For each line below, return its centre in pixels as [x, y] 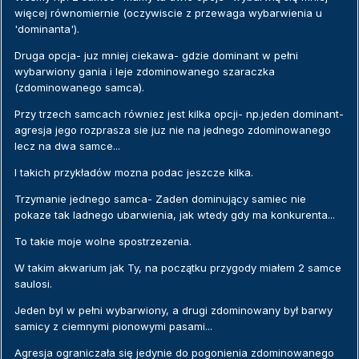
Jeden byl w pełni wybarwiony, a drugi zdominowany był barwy [173, 311]
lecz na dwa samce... [67, 146]
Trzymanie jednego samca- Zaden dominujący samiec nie [160, 199]
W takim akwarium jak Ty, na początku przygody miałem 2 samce [178, 268]
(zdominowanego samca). [79, 88]
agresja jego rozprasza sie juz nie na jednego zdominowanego [173, 130]
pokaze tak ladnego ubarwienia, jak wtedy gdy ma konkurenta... [175, 215]
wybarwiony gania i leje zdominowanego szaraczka [145, 72]
